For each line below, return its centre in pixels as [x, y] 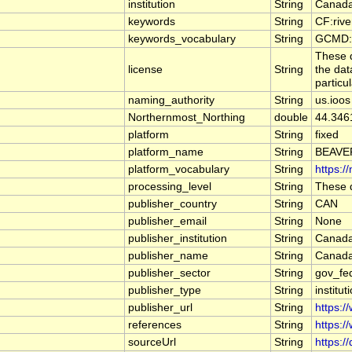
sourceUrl [152, 343]
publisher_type [165, 291]
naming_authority [171, 101]
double [291, 118]
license [145, 70]
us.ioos [333, 101]
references [155, 325]
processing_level [170, 187]
